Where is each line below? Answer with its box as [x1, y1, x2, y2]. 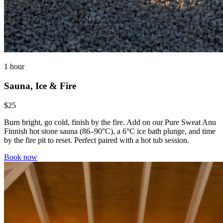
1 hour [4, 62, 24, 71]
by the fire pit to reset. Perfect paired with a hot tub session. [4, 135, 189, 144]
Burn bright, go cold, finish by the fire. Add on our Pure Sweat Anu [4, 117, 216, 126]
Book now [4, 152, 37, 161]
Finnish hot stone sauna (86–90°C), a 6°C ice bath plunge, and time [4, 126, 216, 135]
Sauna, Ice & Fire [4, 80, 76, 91]
